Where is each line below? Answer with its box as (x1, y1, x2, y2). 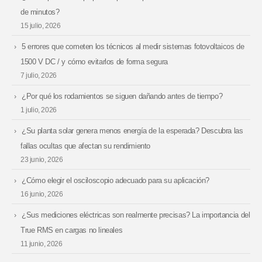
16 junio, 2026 (20, 190, 63, 198)
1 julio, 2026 (20, 106, 57, 114)
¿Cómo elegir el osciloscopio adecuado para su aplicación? (22, 176, 210, 185)
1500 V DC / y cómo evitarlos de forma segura (20, 57, 168, 67)
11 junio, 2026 (20, 240, 63, 248)
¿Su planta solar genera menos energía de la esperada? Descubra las (22, 126, 243, 136)
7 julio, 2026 (20, 71, 57, 80)
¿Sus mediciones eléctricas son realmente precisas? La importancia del (22, 211, 250, 220)
